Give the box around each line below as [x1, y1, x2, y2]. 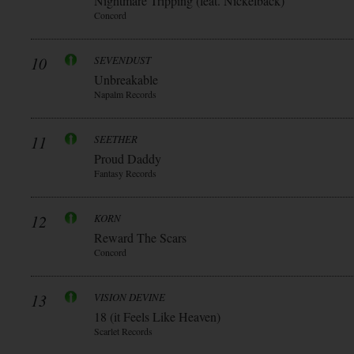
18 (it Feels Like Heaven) [94, 308, 220, 325]
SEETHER [94, 132, 137, 146]
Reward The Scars [94, 229, 186, 246]
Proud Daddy [94, 150, 161, 167]
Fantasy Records [94, 167, 156, 179]
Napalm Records [94, 88, 156, 100]
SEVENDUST [94, 53, 151, 67]
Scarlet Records [94, 325, 153, 337]
